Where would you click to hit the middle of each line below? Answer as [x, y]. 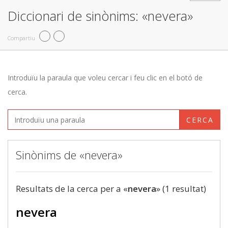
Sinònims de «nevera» [69, 155]
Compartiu [21, 38]
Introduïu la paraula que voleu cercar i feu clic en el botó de [105, 78]
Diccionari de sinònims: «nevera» [100, 16]
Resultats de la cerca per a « [72, 189]
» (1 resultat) [181, 189]
